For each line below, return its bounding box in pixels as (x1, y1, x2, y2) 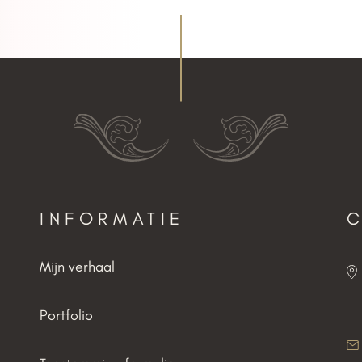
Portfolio (40, 306, 93, 324)
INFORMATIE (40, 208, 185, 229)
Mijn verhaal (40, 258, 115, 276)
